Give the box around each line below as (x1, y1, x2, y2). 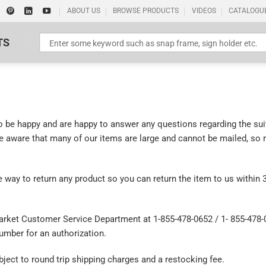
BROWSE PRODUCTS (113, 7, 179, 15)
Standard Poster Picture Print (33, 166, 130, 175)
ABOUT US (66, 7, 100, 15)
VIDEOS (191, 7, 216, 15)
